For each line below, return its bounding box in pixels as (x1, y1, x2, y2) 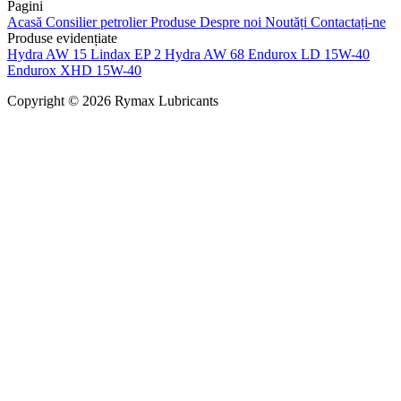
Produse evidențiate (7, 30, 117, 46)
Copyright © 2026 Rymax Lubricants (7, 92, 218, 108)
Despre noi (200, 13, 265, 30)
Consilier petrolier (46, 13, 150, 30)
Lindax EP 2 (90, 46, 165, 62)
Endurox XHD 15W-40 (7, 62, 141, 78)
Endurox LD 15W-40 (248, 46, 370, 62)
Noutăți (265, 13, 311, 30)
